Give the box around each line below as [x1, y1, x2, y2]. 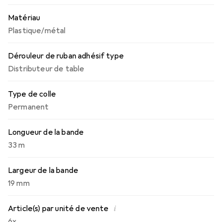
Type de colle [8, 89, 56, 99]
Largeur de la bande [8, 166, 79, 175]
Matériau [8, 13, 41, 23]
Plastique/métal [8, 26, 66, 36]
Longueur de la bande [8, 127, 84, 137]
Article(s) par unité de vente [8, 204, 109, 214]
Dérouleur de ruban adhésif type [8, 51, 124, 61]
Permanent [8, 102, 49, 112]
